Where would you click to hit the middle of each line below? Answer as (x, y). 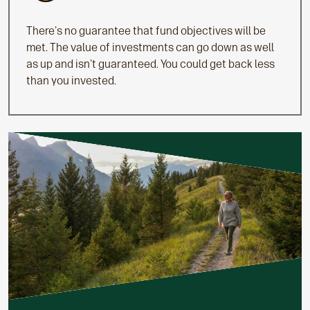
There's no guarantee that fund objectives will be (146, 30)
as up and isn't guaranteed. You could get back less (151, 64)
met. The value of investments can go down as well (150, 47)
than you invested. (71, 80)
